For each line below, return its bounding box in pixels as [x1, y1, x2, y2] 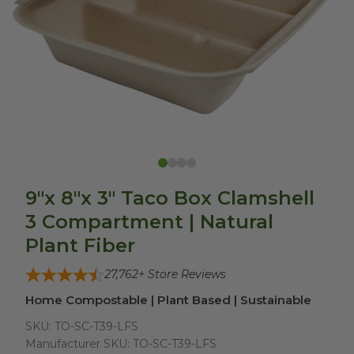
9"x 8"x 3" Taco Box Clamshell [25, 186, 314, 209]
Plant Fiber [25, 234, 135, 257]
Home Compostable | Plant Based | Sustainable [25, 292, 311, 307]
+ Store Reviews [138, 267, 226, 281]
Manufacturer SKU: [25, 337, 130, 351]
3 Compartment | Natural [25, 210, 273, 233]
